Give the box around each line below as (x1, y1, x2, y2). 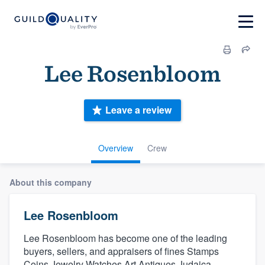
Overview (98, 141, 133, 154)
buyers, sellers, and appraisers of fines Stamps (24, 244, 219, 258)
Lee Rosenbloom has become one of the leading (24, 231, 227, 245)
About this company (9, 176, 92, 188)
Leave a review (105, 103, 172, 117)
